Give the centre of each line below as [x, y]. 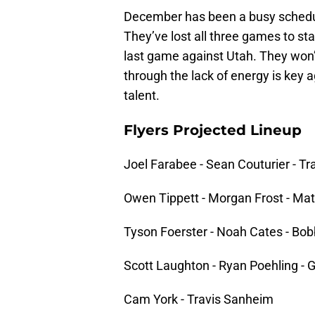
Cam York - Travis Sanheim [199, 300]
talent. [142, 96]
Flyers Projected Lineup [213, 130]
